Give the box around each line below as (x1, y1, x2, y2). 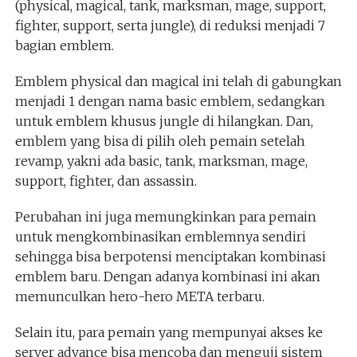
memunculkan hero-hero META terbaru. (14, 288, 265, 304)
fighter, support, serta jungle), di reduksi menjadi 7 (14, 17, 325, 33)
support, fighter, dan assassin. (14, 172, 197, 189)
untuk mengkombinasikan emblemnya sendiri (14, 228, 306, 245)
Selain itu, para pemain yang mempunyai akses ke (14, 324, 323, 340)
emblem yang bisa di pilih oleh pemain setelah (14, 132, 305, 149)
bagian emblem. (14, 37, 114, 53)
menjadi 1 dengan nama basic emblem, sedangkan (14, 92, 325, 109)
